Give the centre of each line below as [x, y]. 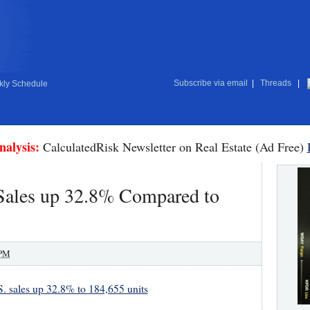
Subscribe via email [210, 83]
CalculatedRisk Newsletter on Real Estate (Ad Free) [173, 147]
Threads [275, 83]
